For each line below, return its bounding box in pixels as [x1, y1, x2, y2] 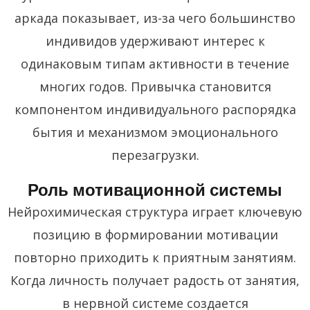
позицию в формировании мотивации [32, 226, 278, 243]
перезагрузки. [111, 146, 199, 163]
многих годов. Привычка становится [39, 77, 271, 95]
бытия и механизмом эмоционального [32, 123, 278, 140]
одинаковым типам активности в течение [21, 55, 289, 72]
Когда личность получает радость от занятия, [10, 271, 300, 289]
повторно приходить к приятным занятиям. [14, 248, 296, 266]
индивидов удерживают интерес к [45, 32, 265, 49]
